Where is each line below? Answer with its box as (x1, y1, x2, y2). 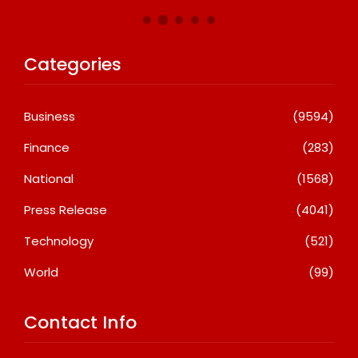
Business (24, 107, 75, 125)
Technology (24, 232, 93, 249)
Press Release (24, 201, 107, 218)
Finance (24, 138, 70, 156)
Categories (24, 51, 121, 77)
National (24, 169, 74, 187)
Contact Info (24, 309, 137, 335)
